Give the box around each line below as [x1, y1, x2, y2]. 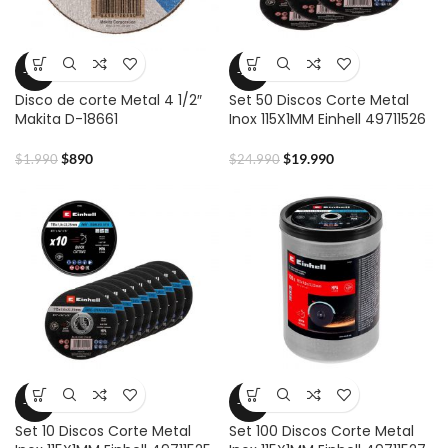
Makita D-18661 [15, 109, 118, 129]
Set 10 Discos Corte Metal [15, 421, 191, 441]
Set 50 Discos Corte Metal [229, 90, 409, 110]
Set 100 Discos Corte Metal [229, 421, 414, 441]
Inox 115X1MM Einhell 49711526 [229, 109, 426, 129]
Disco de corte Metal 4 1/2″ [15, 90, 202, 110]
